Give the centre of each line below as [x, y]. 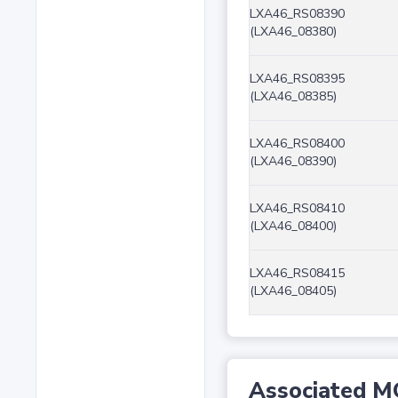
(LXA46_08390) [293, 162]
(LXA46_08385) [293, 97]
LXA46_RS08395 [297, 79]
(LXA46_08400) [293, 227]
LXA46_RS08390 [297, 14]
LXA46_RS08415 [297, 274]
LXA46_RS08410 [297, 209]
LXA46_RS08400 [297, 144]
